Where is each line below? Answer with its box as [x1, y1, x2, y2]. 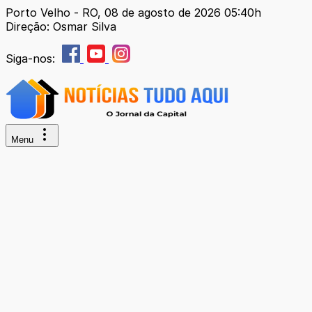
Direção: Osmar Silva [6, 19, 116, 33]
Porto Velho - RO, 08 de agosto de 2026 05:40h [6, 6, 261, 19]
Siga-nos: [6, 52, 58, 65]
